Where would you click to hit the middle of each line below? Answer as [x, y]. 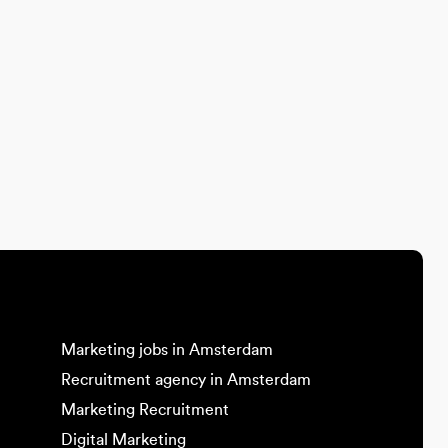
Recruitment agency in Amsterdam [186, 379]
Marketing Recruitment [145, 409]
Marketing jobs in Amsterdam [167, 349]
